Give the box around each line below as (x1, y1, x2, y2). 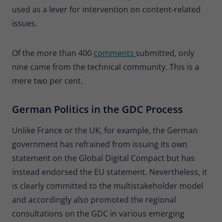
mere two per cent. (12, 75, 83, 86)
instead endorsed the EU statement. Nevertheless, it (12, 166, 207, 177)
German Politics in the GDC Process (12, 102, 183, 116)
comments (94, 47, 134, 58)
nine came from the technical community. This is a (12, 61, 199, 72)
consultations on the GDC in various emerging (12, 208, 184, 219)
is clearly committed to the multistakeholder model (12, 180, 203, 191)
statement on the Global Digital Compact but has (12, 152, 195, 164)
